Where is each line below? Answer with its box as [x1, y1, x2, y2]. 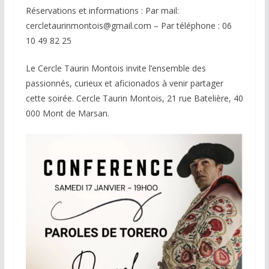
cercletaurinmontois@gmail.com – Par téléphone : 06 [25, 19, 232, 31]
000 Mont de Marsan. [25, 107, 112, 119]
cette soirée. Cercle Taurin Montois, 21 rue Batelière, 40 [25, 92, 243, 104]
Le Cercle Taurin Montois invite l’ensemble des [25, 62, 206, 74]
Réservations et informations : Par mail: [25, 4, 179, 16]
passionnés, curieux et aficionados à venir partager [25, 77, 223, 89]
